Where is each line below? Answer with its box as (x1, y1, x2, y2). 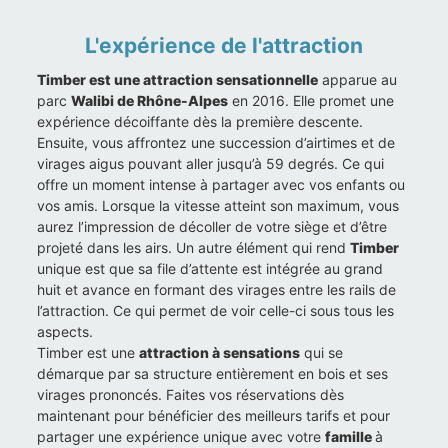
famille (325, 428, 376, 446)
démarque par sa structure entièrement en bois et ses (37, 365, 389, 383)
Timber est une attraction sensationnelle (37, 71, 319, 89)
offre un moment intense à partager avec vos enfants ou (37, 176, 406, 194)
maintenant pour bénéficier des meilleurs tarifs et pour (37, 407, 391, 425)
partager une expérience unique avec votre (37, 428, 326, 446)
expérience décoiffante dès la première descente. (37, 113, 364, 131)
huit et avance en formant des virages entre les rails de (37, 281, 397, 299)
